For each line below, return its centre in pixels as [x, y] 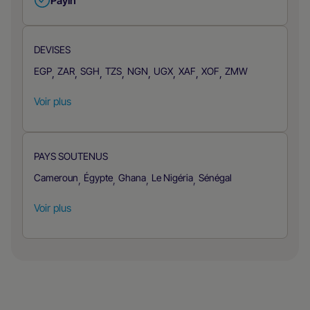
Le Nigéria [172, 177]
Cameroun [56, 177]
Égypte [98, 177]
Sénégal [215, 177]
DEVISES [52, 49]
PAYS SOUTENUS [71, 156]
